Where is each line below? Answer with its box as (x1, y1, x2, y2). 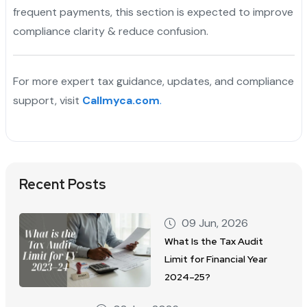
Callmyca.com (82, 93, 160, 108)
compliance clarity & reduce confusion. (12, 23, 208, 38)
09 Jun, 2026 (182, 216, 249, 231)
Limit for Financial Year (164, 253, 268, 266)
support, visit (12, 93, 82, 108)
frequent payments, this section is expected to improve (12, 4, 293, 19)
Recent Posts (19, 175, 106, 193)
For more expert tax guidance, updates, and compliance (12, 73, 294, 88)
